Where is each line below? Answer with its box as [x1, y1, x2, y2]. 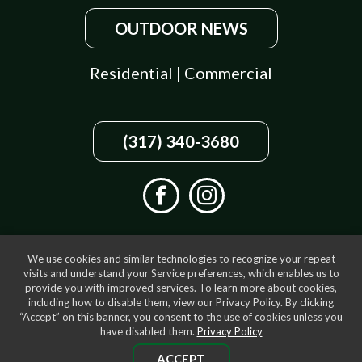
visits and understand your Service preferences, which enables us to [23, 266, 339, 280]
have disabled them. [99, 324, 197, 338]
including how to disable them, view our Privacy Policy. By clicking [28, 295, 334, 309]
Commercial [184, 63, 272, 82]
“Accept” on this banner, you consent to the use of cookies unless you [19, 309, 343, 323]
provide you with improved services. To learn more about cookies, [25, 280, 337, 294]
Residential [90, 63, 176, 82]
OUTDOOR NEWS [114, 19, 248, 38]
